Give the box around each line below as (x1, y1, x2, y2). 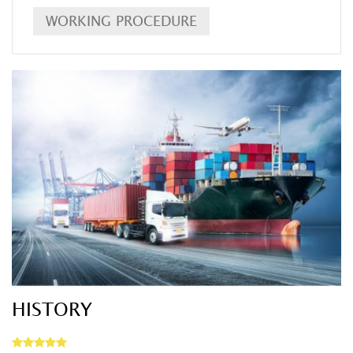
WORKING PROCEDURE (46, 10, 197, 32)
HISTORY (12, 295, 92, 325)
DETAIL (160, 203, 209, 225)
